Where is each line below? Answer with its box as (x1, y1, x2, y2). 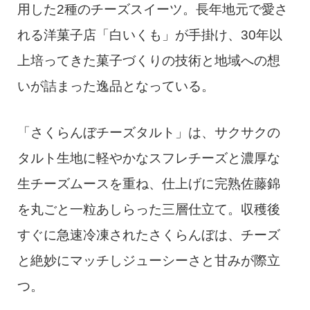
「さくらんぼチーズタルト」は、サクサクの (17, 125, 280, 140)
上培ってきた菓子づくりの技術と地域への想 (17, 53, 280, 69)
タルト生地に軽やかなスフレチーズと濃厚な (17, 151, 280, 166)
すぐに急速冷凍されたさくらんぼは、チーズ (17, 228, 280, 243)
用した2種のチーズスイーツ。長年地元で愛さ (17, 2, 288, 17)
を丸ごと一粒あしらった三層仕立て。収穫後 (17, 202, 280, 217)
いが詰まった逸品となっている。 (17, 79, 215, 94)
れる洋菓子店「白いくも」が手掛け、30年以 (17, 28, 282, 43)
